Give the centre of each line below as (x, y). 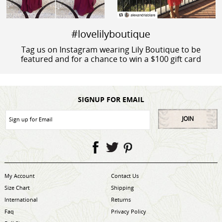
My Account (19, 176)
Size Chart (17, 188)
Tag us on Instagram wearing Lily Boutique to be (111, 50)
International (21, 200)
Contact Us (125, 176)
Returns (121, 200)
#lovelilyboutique (111, 34)
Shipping (122, 188)
